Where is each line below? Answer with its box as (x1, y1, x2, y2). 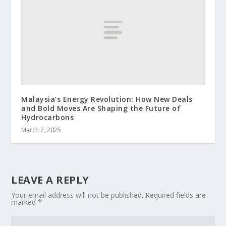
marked (11, 197, 38, 207)
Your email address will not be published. (11, 190, 144, 200)
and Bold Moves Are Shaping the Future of (21, 103, 181, 113)
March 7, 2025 (21, 125, 62, 134)
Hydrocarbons (21, 112, 74, 122)
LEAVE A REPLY (11, 173, 89, 187)
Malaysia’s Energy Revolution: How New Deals (21, 94, 193, 104)
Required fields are (145, 190, 206, 200)
